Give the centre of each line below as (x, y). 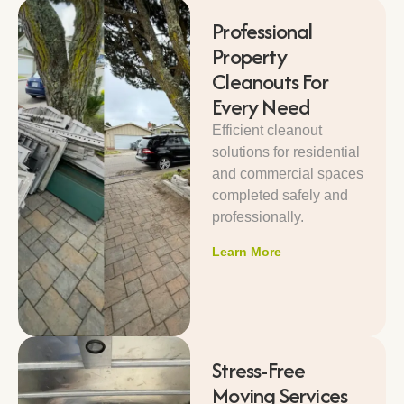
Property (249, 57)
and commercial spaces (288, 174)
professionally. (258, 217)
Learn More (247, 252)
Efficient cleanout (267, 131)
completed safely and (280, 196)
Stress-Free (259, 371)
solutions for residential (286, 152)
